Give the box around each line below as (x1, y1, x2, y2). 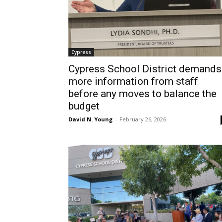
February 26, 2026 (119, 115, 166, 123)
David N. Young (68, 115, 112, 123)
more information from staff (68, 75, 198, 88)
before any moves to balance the (68, 88, 217, 100)
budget (68, 100, 100, 112)
